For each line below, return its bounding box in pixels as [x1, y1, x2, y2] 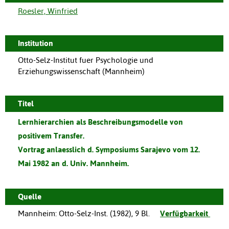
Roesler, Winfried [18, 6, 78, 15]
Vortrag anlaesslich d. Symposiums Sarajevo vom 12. [18, 145, 200, 154]
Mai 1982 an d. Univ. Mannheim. [18, 158, 129, 168]
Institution [18, 38, 53, 48]
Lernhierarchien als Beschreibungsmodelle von [18, 117, 183, 126]
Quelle [18, 192, 41, 201]
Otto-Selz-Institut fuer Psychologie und [18, 55, 153, 64]
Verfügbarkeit [160, 209, 211, 218]
